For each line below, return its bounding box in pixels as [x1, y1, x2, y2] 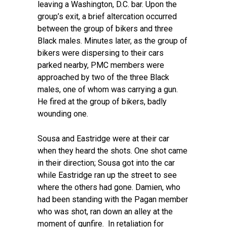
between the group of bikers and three [37, 24, 173, 33]
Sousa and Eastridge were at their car [37, 134, 169, 143]
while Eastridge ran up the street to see [37, 170, 177, 180]
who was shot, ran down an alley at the [37, 207, 173, 216]
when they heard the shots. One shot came [37, 146, 187, 156]
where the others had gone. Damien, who [37, 182, 180, 192]
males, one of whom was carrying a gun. [37, 85, 178, 94]
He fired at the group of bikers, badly [37, 97, 167, 106]
